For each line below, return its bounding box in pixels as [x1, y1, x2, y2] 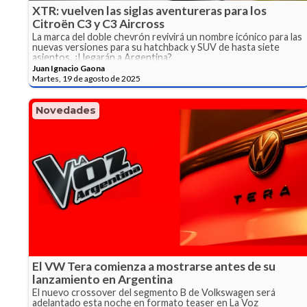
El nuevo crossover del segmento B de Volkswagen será [32, 286, 275, 299]
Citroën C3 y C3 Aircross [32, 16, 164, 32]
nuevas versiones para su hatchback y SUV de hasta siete [32, 41, 280, 53]
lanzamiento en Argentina [32, 272, 173, 287]
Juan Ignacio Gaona [32, 63, 105, 74]
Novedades [36, 104, 96, 117]
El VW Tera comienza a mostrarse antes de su [32, 259, 275, 274]
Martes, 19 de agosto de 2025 [32, 73, 140, 84]
